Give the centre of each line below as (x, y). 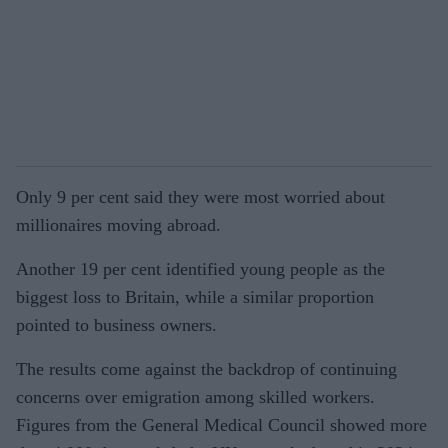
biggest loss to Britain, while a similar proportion (195, 296)
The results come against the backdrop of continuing (206, 368)
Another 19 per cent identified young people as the (200, 268)
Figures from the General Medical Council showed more (221, 424)
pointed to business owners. (116, 324)
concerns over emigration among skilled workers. (195, 396)
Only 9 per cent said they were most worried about (200, 196)
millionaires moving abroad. (118, 224)
